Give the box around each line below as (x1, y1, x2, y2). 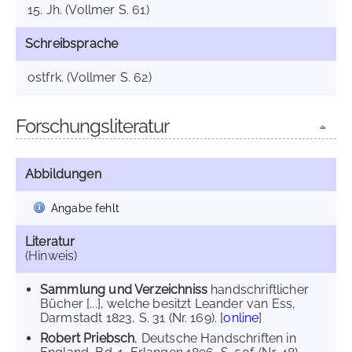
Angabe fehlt (51, 201, 119, 214)
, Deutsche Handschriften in (134, 331, 296, 346)
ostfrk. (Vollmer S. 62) (27, 70, 152, 85)
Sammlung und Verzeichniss (40, 282, 207, 297)
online (223, 310, 259, 325)
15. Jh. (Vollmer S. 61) (27, 2, 149, 17)
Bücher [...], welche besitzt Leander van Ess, (40, 296, 296, 311)
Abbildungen (25, 167, 101, 181)
